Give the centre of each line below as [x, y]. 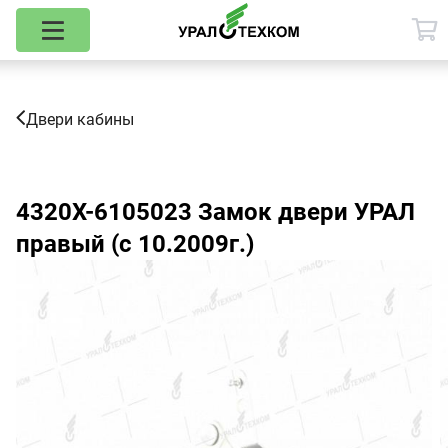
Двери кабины [80, 119]
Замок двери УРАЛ [303, 212]
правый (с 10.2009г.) [135, 244]
